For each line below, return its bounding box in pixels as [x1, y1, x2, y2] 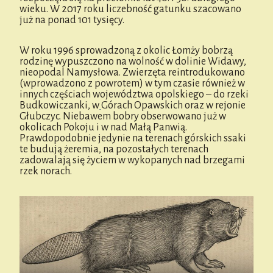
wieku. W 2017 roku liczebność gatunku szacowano [19, 3, 241, 15]
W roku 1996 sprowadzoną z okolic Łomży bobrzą [19, 44, 233, 56]
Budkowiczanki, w [19, 99, 99, 111]
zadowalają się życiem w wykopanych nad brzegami [19, 154, 245, 166]
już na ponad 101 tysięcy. [19, 14, 124, 26]
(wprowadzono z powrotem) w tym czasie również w [19, 77, 245, 89]
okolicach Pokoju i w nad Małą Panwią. [19, 121, 187, 133]
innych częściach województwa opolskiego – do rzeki [19, 88, 249, 100]
